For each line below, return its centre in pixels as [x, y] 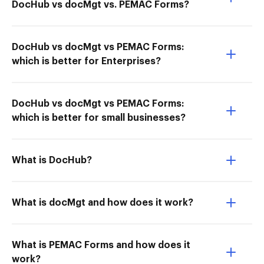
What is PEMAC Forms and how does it [101, 245]
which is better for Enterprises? [86, 61]
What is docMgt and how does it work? [103, 203]
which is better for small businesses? [99, 118]
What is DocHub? [52, 160]
